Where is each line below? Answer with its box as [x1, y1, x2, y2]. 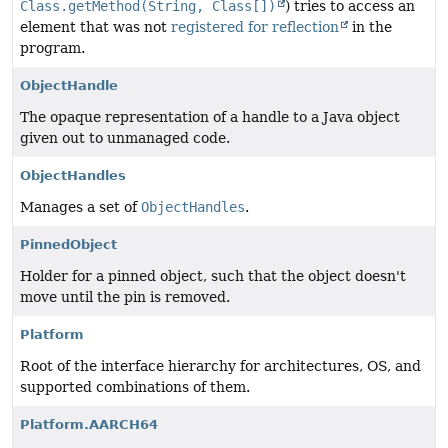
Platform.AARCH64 [20, 417, 158, 433]
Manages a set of [20, 199, 141, 216]
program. [20, 40, 85, 57]
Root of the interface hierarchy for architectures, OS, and [20, 358, 421, 375]
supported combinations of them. [20, 379, 250, 396]
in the [348, 19, 392, 36]
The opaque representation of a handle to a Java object [20, 109, 400, 126]
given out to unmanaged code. [20, 130, 230, 147]
